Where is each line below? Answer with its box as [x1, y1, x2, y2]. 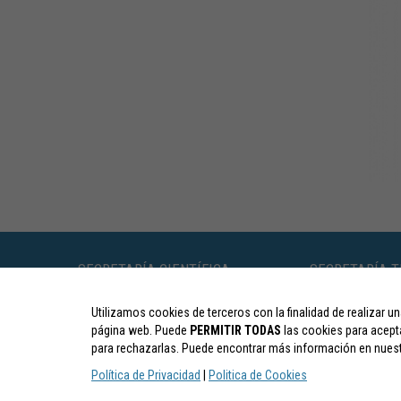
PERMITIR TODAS [190, 323, 281, 337]
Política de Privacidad [91, 368, 200, 382]
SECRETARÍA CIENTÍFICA [78, 260, 230, 278]
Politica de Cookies [209, 368, 307, 382]
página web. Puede [91, 323, 190, 337]
